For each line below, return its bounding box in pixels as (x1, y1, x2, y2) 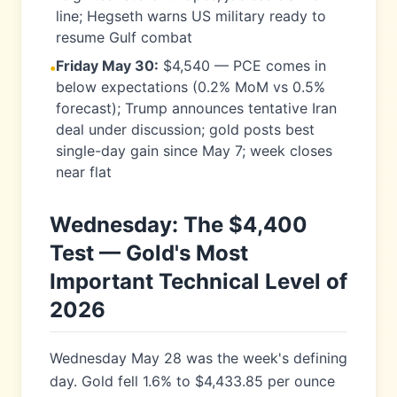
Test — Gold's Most (50, 240, 248, 266)
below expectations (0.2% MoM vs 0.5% (56, 78, 325, 96)
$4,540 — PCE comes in (159, 57, 326, 74)
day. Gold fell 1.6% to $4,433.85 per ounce (50, 372, 335, 390)
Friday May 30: (56, 57, 159, 74)
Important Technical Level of (50, 269, 347, 294)
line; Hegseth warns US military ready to (56, 7, 326, 25)
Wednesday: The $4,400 (50, 212, 307, 237)
